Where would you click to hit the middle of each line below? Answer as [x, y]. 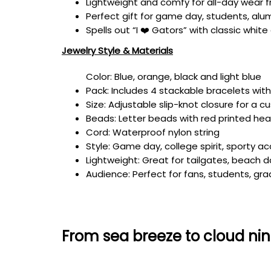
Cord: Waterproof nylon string [153, 132]
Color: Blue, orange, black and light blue [174, 76]
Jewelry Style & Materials [117, 50]
